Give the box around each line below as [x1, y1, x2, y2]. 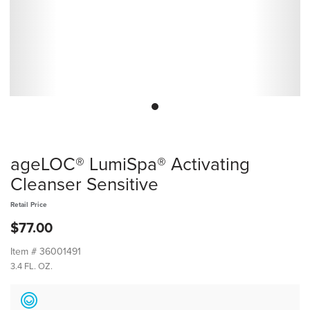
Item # [10, 246, 39, 257]
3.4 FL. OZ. [10, 261, 53, 272]
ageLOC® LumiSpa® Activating [10, 154, 250, 175]
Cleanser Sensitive [10, 174, 158, 195]
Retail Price [10, 201, 47, 209]
